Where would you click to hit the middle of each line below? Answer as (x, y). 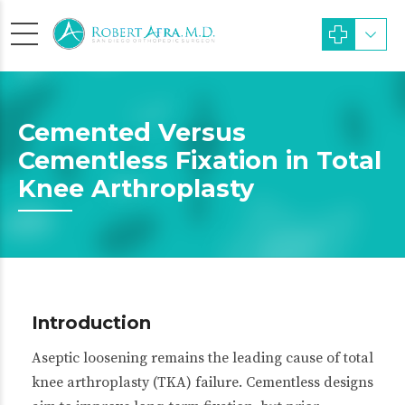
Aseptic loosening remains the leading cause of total (202, 358)
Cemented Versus (132, 132)
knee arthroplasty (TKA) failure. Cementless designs (202, 382)
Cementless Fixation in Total (200, 160)
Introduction (91, 323)
